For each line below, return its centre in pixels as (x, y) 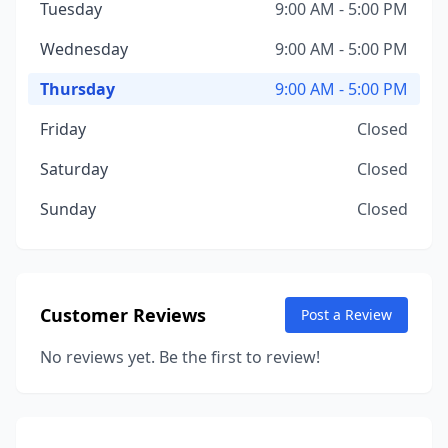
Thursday (77, 89)
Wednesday (84, 49)
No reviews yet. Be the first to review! (180, 357)
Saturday (74, 169)
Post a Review (346, 314)
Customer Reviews (123, 315)
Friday (63, 129)
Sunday (68, 209)
